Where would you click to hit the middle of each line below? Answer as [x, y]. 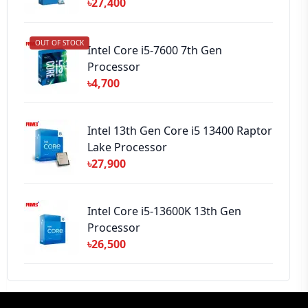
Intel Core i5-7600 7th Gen [155, 50]
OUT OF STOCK [59, 43]
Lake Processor [127, 147]
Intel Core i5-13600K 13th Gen [164, 211]
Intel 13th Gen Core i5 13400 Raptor [180, 131]
